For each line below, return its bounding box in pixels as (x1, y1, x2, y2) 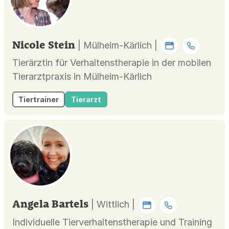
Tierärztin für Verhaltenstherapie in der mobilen (12, 57, 211, 68)
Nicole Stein (12, 37, 75, 51)
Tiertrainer (18, 95, 59, 104)
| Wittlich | (91, 199, 138, 210)
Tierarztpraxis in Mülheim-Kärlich (12, 71, 152, 82)
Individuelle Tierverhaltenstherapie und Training (12, 216, 212, 227)
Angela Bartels (12, 197, 88, 211)
